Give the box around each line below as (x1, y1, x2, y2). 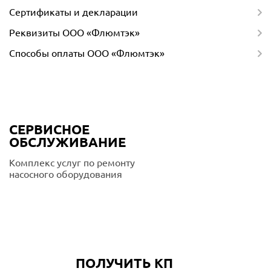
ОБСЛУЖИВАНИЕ (9, 134, 126, 149)
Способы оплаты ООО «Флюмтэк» (9, 48, 165, 59)
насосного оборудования (9, 169, 122, 180)
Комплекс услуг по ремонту (9, 157, 135, 168)
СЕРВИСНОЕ (9, 122, 90, 137)
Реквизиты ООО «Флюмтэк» (9, 27, 140, 38)
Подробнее (38, 194, 82, 204)
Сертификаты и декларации (9, 7, 138, 18)
